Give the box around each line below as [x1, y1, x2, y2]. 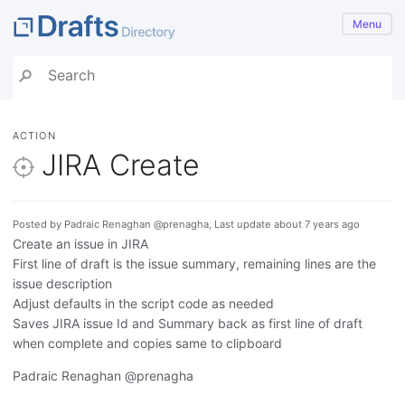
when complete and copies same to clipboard [13, 335, 282, 352]
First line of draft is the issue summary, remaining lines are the [13, 256, 376, 272]
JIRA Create [42, 146, 200, 183]
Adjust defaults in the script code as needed [13, 296, 274, 312]
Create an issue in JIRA [13, 236, 148, 252]
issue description [13, 276, 112, 292]
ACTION [13, 129, 56, 143]
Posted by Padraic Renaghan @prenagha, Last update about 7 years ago [13, 218, 360, 231]
